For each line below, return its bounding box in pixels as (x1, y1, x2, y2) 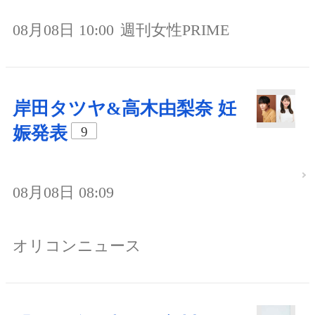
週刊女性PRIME (120, 21, 229, 39)
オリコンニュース (13, 236, 141, 255)
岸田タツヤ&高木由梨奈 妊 (13, 98, 236, 120)
